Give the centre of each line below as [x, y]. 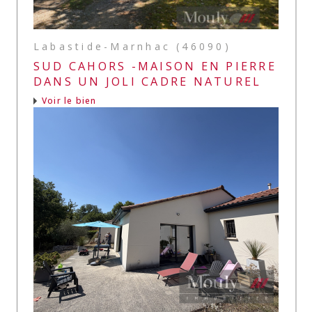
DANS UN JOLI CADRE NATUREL [148, 81]
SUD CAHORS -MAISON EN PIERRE [155, 66]
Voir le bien [69, 101]
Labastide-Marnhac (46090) [132, 46]
